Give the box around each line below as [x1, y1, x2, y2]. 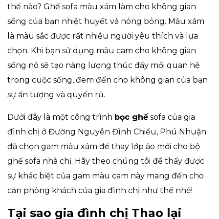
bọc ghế [114, 112, 148, 122]
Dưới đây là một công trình [7, 112, 114, 122]
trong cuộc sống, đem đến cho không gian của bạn [7, 75, 208, 85]
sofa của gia [148, 112, 195, 122]
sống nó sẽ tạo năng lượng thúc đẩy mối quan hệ [7, 60, 200, 70]
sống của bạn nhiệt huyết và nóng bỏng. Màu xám [7, 16, 204, 26]
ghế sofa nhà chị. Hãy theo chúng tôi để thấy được [7, 156, 204, 166]
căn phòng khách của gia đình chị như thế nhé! [7, 185, 193, 195]
